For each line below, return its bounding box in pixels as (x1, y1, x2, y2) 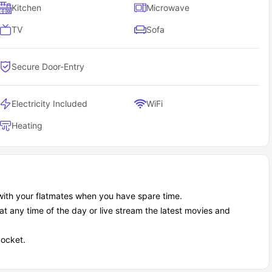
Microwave (146, 2, 190, 13)
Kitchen (12, 2, 42, 13)
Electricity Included (12, 98, 88, 109)
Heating (12, 120, 43, 131)
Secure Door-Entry (12, 61, 85, 72)
